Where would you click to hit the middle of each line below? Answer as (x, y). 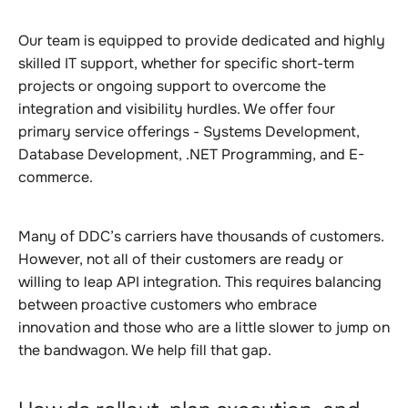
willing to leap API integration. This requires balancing (200, 282)
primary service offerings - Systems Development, (189, 132)
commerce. (56, 177)
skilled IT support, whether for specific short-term (186, 63)
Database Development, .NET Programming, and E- (191, 154)
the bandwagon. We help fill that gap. (145, 350)
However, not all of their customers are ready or (181, 259)
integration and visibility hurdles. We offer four (177, 109)
